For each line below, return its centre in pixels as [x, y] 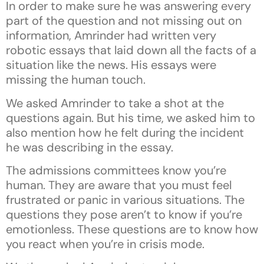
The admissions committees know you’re [116, 170]
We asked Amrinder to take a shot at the [115, 103]
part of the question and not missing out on [124, 21]
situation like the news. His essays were [111, 65]
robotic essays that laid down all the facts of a [131, 50]
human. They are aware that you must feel [119, 185]
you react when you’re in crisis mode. [105, 244]
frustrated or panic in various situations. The [125, 199]
